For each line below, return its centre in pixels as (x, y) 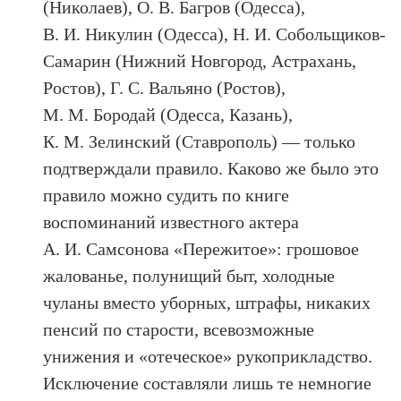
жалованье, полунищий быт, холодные (189, 275)
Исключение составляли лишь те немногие (208, 383)
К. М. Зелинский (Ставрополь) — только (200, 141)
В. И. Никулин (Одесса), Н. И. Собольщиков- (215, 34)
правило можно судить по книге (166, 195)
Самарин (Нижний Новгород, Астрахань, (200, 60)
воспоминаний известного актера (171, 222)
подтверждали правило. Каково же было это (211, 168)
